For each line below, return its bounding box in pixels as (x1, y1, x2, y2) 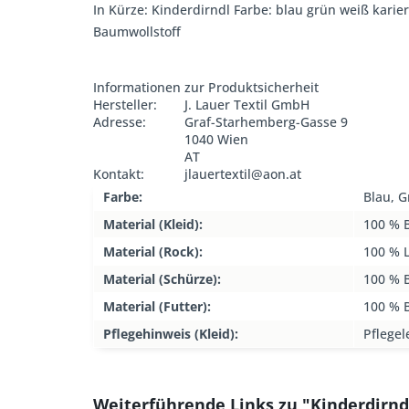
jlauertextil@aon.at (184, 165, 301, 183)
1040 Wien (184, 131, 248, 148)
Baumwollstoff (93, 23, 181, 40)
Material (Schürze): (103, 270, 221, 288)
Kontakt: (93, 165, 144, 183)
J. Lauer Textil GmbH (184, 96, 309, 113)
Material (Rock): (103, 243, 203, 260)
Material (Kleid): (103, 215, 203, 233)
